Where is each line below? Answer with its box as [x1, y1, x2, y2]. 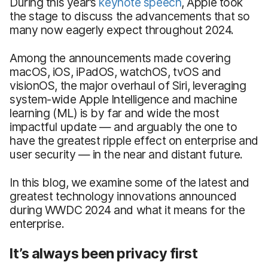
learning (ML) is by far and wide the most [10, 105, 220, 120]
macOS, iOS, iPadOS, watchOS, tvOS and [10, 64, 221, 79]
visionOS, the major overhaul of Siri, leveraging [10, 78, 246, 93]
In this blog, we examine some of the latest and [10, 175, 249, 190]
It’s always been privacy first [10, 244, 198, 262]
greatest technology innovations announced [10, 188, 237, 203]
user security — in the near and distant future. [10, 147, 243, 162]
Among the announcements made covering [10, 50, 231, 65]
